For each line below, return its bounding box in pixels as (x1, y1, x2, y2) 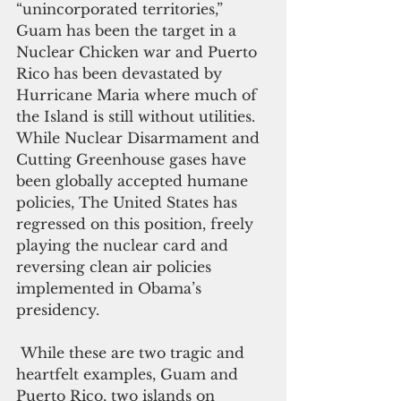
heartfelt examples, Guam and (16, 364, 243, 383)
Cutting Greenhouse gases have (16, 149, 251, 168)
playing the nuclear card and (16, 235, 233, 254)
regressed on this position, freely (16, 214, 258, 233)
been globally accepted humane (16, 171, 252, 190)
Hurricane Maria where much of (16, 85, 261, 104)
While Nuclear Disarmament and (16, 128, 264, 147)
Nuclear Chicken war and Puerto (16, 42, 261, 61)
